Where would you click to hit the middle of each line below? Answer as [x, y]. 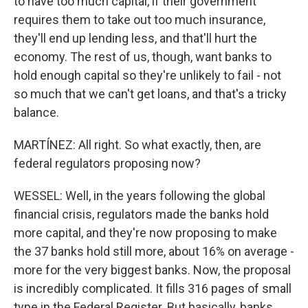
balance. [36, 112]
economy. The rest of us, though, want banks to [143, 57]
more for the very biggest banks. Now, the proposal [152, 270]
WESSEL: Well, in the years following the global [140, 196]
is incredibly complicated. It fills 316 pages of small [153, 288]
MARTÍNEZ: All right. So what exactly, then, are [137, 145]
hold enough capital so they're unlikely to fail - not [147, 75]
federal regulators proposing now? [107, 163]
